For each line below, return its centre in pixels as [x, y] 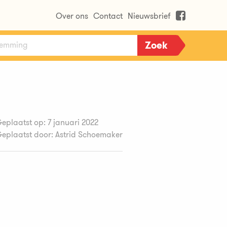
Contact [108, 16]
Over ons [72, 16]
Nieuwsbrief [149, 16]
